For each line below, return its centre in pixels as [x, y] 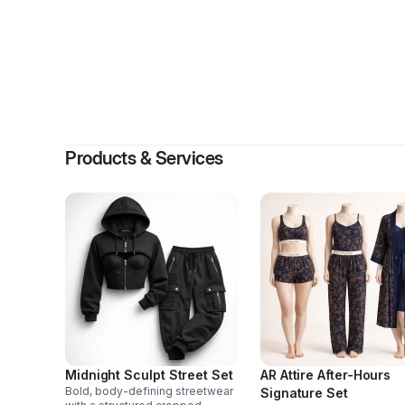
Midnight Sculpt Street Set [149, 375]
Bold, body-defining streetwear [149, 391]
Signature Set [304, 393]
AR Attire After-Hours [326, 375]
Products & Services [144, 158]
